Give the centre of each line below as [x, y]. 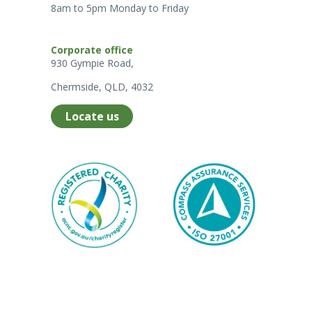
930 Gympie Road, [93, 63]
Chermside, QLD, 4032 [102, 87]
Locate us [92, 117]
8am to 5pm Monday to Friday [120, 8]
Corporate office [92, 49]
